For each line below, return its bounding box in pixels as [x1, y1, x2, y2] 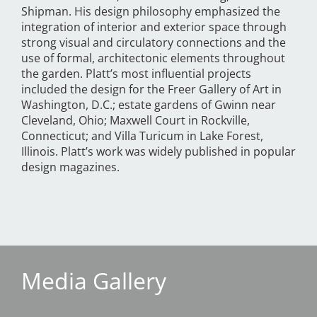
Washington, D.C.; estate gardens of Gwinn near [21, 97, 276, 113]
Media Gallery [21, 265, 166, 296]
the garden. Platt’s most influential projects [21, 66, 251, 82]
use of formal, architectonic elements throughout [21, 50, 285, 67]
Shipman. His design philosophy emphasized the [21, 4, 280, 20]
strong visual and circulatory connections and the [21, 35, 286, 51]
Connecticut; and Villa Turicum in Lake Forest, [21, 128, 263, 144]
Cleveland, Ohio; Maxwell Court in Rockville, [21, 113, 250, 129]
